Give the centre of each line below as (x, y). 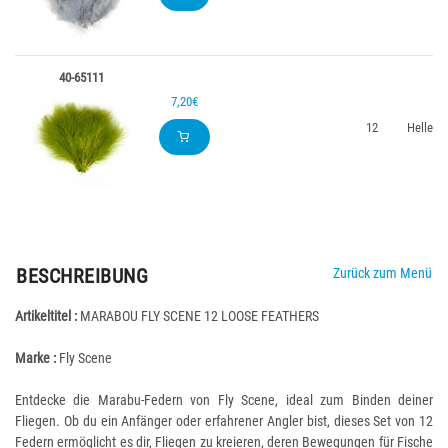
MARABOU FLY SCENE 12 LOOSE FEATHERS (198, 316)
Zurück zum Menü (382, 273)
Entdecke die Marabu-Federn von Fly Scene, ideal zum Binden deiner (224, 400)
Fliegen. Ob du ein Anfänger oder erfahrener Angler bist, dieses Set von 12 (224, 421)
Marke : (35, 358)
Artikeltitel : (46, 316)
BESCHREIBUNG (82, 276)
